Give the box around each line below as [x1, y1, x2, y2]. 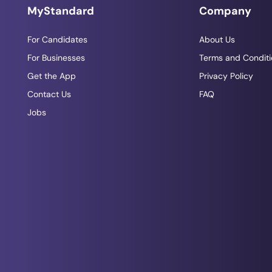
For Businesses [27, 52, 85, 63]
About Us [199, 33, 236, 45]
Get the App [27, 70, 76, 81]
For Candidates [27, 33, 87, 45]
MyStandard [27, 3, 94, 18]
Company [199, 3, 252, 18]
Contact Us [27, 88, 71, 100]
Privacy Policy [199, 70, 254, 81]
